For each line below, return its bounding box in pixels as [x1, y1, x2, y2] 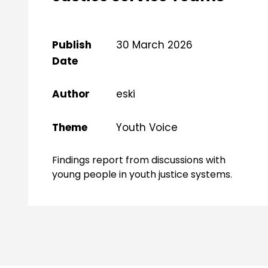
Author [52, 87, 90, 102]
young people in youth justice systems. [52, 167, 232, 181]
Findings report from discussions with [52, 153, 226, 167]
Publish [52, 37, 92, 52]
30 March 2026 [115, 37, 193, 52]
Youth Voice [115, 120, 178, 135]
